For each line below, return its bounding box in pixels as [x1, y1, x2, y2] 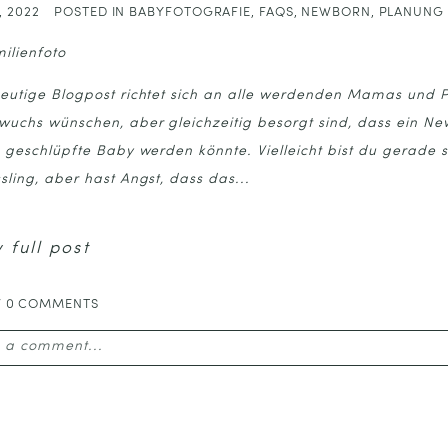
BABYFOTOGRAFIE [129, 5, 252, 19]
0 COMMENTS [5, 297, 99, 311]
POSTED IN [54, 5, 130, 19]
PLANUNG [378, 5, 444, 19]
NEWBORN [301, 5, 371, 19]
